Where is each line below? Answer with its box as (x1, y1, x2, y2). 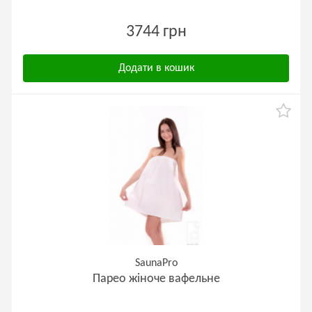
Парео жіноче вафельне (92, 272, 220, 286)
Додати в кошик (118, 63, 194, 74)
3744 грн (125, 24, 187, 40)
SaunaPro (134, 258, 178, 269)
